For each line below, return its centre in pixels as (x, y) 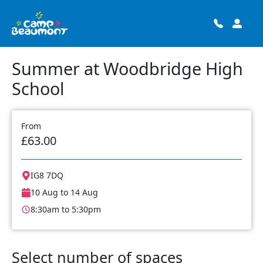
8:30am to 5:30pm (66, 209)
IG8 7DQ (47, 175)
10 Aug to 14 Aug (64, 192)
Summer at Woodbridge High (127, 68)
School (38, 88)
